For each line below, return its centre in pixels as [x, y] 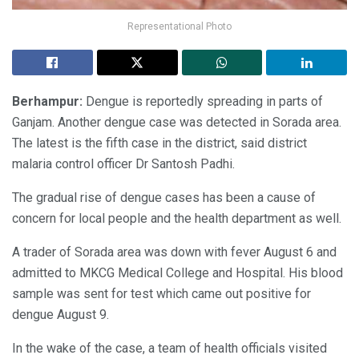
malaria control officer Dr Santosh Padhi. [123, 163]
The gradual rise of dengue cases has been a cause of [164, 197]
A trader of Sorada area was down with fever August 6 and [174, 252]
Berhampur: [47, 101]
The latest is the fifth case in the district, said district [159, 143]
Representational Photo [179, 26]
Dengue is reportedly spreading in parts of [203, 101]
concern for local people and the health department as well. [177, 218]
